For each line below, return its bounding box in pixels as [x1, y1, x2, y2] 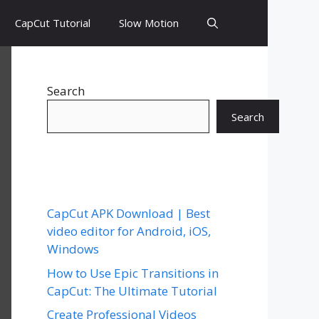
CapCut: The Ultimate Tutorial [47, 282, 217, 299]
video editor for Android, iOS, [47, 223, 211, 239]
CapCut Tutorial [15, 16, 90, 30]
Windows [47, 241, 99, 257]
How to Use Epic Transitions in [47, 264, 219, 281]
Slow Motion [119, 16, 179, 30]
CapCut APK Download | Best [47, 205, 210, 221]
